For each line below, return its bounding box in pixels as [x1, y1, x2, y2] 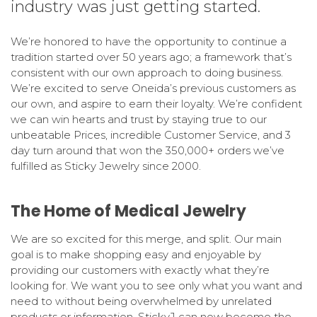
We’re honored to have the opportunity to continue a [11, 34, 287, 48]
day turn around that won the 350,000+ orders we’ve [11, 143, 284, 157]
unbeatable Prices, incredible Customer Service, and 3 [11, 127, 291, 142]
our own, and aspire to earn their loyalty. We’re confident [11, 96, 302, 110]
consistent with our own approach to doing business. [11, 65, 283, 79]
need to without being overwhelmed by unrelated [11, 294, 272, 308]
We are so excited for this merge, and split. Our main [11, 231, 282, 246]
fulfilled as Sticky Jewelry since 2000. [11, 158, 201, 173]
